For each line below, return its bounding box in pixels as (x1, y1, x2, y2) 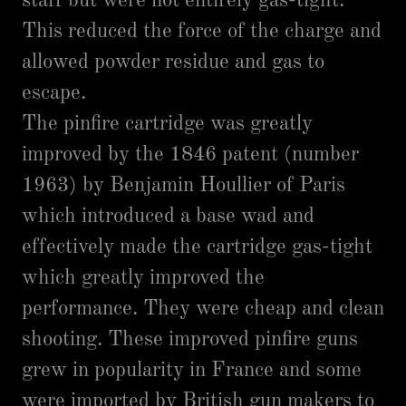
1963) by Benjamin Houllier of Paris (22, 175, 345, 196)
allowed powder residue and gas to (22, 52, 324, 72)
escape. (22, 82, 86, 103)
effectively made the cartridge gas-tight (22, 237, 372, 257)
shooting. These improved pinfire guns (22, 329, 358, 350)
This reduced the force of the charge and (22, 21, 382, 42)
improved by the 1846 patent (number (22, 144, 359, 165)
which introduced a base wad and (22, 206, 314, 227)
